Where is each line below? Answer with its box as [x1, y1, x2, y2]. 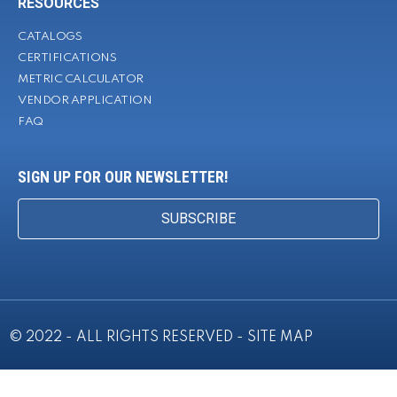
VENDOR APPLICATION [18, 95, 152, 106]
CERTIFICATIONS [18, 52, 116, 64]
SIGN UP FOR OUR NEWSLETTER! [18, 168, 228, 186]
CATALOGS [18, 31, 82, 43]
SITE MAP [247, 331, 313, 345]
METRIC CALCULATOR [18, 74, 144, 85]
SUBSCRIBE [161, 210, 236, 227]
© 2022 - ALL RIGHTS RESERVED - [9, 331, 247, 345]
